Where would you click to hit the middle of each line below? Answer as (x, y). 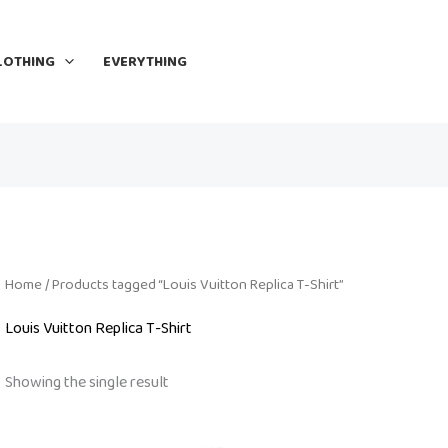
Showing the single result (86, 383)
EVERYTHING (144, 61)
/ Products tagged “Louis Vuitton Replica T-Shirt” (192, 285)
